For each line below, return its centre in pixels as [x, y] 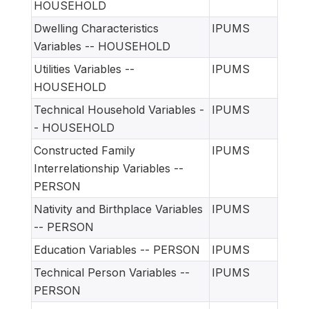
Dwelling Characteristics [96, 29]
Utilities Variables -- [84, 69]
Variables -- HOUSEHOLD [102, 47]
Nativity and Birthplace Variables [118, 209]
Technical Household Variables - [119, 110]
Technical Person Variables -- [112, 273]
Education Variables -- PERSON [117, 250]
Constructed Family [84, 151]
